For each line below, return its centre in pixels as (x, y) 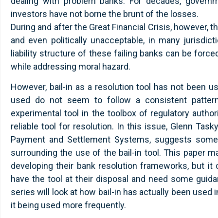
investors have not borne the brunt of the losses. (105, 14)
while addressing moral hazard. (71, 67)
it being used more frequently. (68, 205)
